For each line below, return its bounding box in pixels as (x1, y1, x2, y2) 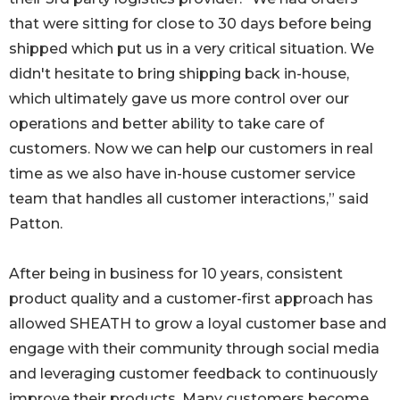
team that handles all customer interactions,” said (9, 190, 369, 208)
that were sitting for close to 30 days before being (9, 15, 371, 33)
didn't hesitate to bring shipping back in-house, (9, 65, 349, 83)
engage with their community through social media (9, 340, 379, 358)
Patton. (9, 215, 62, 233)
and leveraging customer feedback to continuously (9, 365, 378, 383)
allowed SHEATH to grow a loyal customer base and (9, 315, 387, 333)
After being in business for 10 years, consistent (9, 265, 343, 283)
